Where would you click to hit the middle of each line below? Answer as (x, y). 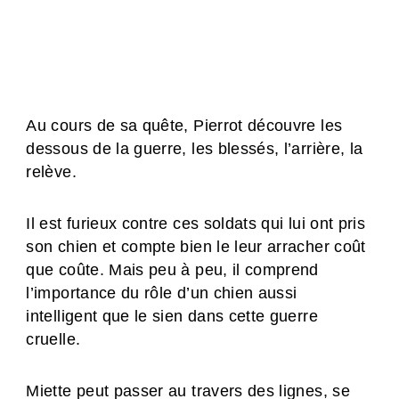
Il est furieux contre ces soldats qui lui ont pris (196, 224)
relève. (51, 172)
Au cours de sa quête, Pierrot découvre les (184, 126)
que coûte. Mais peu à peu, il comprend (172, 270)
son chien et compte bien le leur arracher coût (196, 247)
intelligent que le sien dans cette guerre (172, 317)
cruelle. (53, 340)
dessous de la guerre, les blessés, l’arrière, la (195, 149)
